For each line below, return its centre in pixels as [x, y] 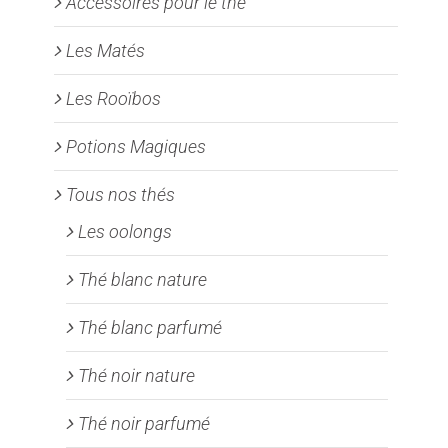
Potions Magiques [136, 147]
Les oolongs [125, 232]
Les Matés [105, 51]
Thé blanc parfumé [150, 328]
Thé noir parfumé [144, 424]
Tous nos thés [120, 195]
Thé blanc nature [142, 280]
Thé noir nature [136, 376]
